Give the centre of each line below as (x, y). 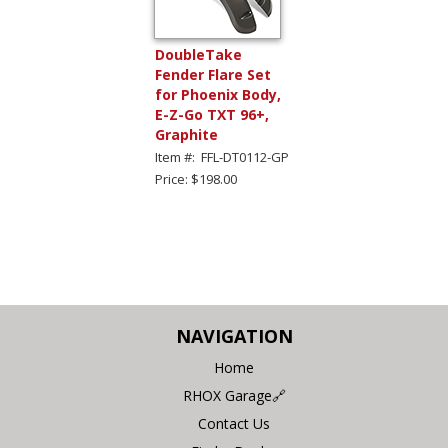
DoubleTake (198, 54)
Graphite (186, 134)
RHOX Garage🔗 (234, 395)
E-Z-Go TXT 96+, (212, 114)
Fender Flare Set (213, 74)
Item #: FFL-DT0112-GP (222, 156)
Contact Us (234, 423)
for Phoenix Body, (218, 94)
